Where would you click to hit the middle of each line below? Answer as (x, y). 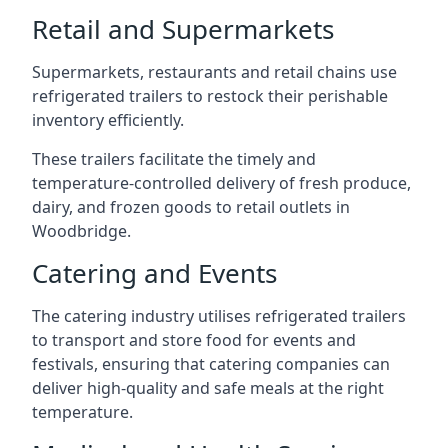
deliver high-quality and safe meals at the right (208, 388)
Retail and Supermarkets (183, 29)
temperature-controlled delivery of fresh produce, (221, 183)
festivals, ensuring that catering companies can (211, 364)
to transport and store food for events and (194, 340)
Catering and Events (154, 273)
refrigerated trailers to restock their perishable (210, 96)
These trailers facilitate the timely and (174, 159)
